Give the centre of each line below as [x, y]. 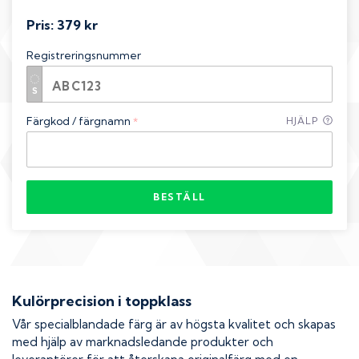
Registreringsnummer [84, 56]
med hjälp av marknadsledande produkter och [143, 342]
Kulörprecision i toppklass [102, 301]
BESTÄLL [179, 197]
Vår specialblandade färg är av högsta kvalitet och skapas [174, 325]
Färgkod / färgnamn [79, 121]
